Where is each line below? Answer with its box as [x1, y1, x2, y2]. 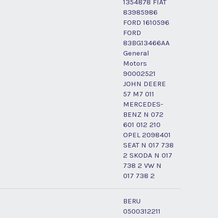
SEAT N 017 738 [123, 140, 174, 149]
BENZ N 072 [123, 109, 163, 119]
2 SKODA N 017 [123, 150, 172, 160]
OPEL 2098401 [123, 130, 171, 139]
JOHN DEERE [123, 79, 166, 88]
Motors [123, 58, 147, 68]
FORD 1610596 [123, 18, 169, 27]
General [123, 48, 149, 57]
